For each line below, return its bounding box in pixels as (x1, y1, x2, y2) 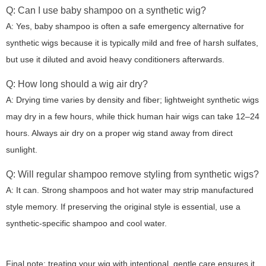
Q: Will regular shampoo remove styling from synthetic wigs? (6, 169, 259, 179)
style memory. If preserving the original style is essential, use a (6, 201, 240, 211)
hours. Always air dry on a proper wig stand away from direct (6, 128, 233, 138)
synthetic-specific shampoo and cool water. (6, 218, 167, 228)
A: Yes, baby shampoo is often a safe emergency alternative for (6, 21, 244, 31)
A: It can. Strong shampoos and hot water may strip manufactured (6, 185, 254, 195)
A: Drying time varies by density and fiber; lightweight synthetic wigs (6, 94, 259, 104)
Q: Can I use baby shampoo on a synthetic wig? (6, 5, 206, 15)
